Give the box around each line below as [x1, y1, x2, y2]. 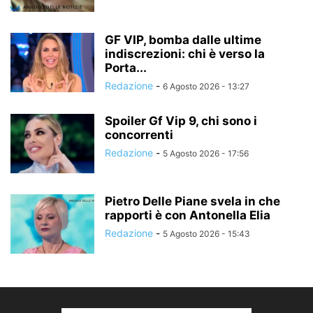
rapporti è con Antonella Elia [105, 208, 270, 223]
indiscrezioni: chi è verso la [105, 47, 265, 61]
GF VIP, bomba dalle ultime [105, 33, 261, 48]
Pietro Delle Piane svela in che [105, 194, 280, 209]
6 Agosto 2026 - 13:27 [163, 81, 249, 92]
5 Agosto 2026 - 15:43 [163, 228, 250, 240]
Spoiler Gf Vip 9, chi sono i [105, 114, 257, 129]
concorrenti [105, 128, 173, 143]
